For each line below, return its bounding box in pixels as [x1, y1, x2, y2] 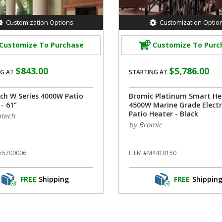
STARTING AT [129, 67, 167, 76]
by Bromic [129, 119, 162, 129]
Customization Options [5, 18, 73, 27]
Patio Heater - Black [129, 109, 198, 118]
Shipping [38, 174, 69, 184]
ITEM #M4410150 [129, 148, 176, 157]
